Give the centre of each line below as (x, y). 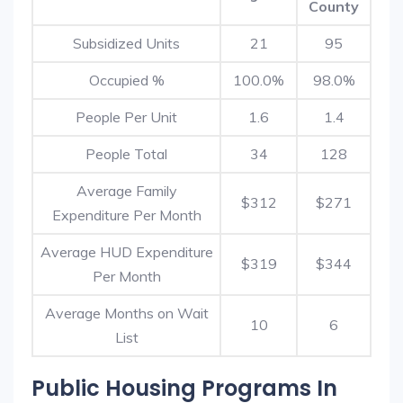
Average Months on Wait (126, 313)
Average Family (126, 191)
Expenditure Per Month (126, 215)
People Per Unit (126, 117)
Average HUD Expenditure (126, 252)
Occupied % (126, 80)
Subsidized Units (126, 43)
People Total (126, 154)
